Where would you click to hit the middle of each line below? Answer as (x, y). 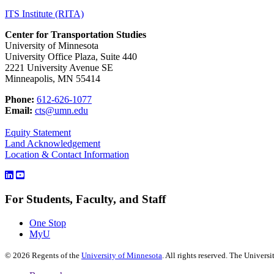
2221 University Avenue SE (59, 68)
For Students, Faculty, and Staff (85, 199)
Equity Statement (38, 133)
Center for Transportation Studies (76, 35)
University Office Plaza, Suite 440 (71, 57)
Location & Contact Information (67, 155)
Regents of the (56, 255)
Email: (19, 111)
